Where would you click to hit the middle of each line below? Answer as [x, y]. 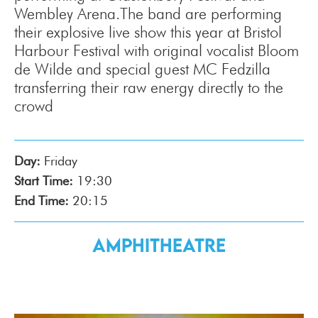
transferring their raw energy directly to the [149, 87]
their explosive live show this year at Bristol [148, 32]
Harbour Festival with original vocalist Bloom [157, 50]
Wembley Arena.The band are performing [148, 13]
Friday [61, 161]
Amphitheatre [159, 245]
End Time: [42, 201]
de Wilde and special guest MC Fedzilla [142, 69]
